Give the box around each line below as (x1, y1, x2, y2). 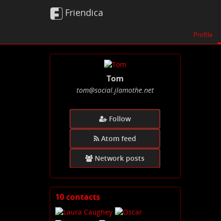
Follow (109, 114, 131, 124)
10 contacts (55, 191, 100, 203)
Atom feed (101, 134, 137, 144)
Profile (193, 30, 213, 39)
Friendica (65, 6, 103, 18)
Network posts (95, 153, 145, 163)
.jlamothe (112, 85, 142, 95)
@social (88, 85, 112, 95)
